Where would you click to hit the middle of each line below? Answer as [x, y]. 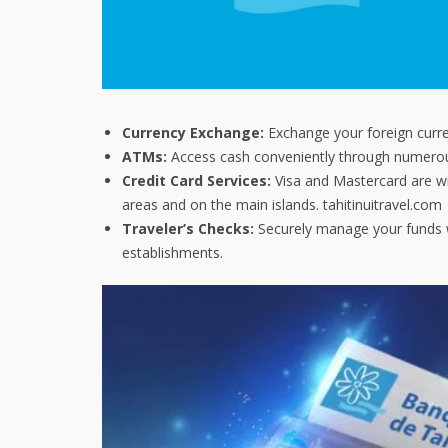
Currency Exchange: [193, 132]
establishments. [172, 252]
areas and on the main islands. [222, 204]
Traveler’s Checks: [188, 228]
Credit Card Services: [196, 180]
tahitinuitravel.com [382, 204]
